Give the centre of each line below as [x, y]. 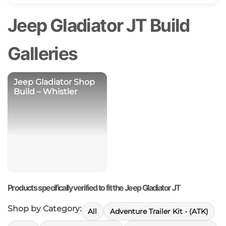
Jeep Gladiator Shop [54, 82]
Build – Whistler [45, 91]
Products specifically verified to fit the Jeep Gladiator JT [94, 188]
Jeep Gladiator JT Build [99, 25]
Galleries [43, 53]
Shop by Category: [44, 209]
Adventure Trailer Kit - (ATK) [159, 212]
